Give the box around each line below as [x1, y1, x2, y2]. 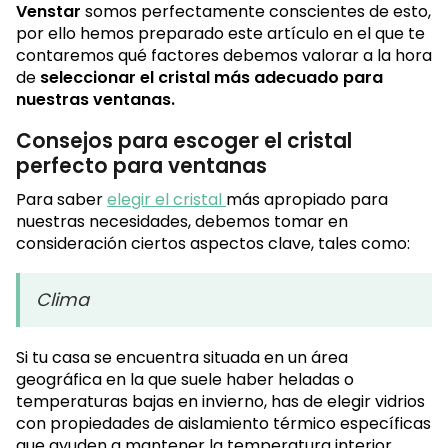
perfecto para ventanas [16, 151, 267, 180]
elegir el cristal [107, 188, 226, 212]
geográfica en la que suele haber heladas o [16, 368, 354, 392]
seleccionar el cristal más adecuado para [40, 65, 383, 89]
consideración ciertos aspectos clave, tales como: [16, 232, 410, 256]
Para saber [16, 188, 107, 212]
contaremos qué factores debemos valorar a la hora [16, 43, 432, 67]
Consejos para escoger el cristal [16, 126, 352, 155]
